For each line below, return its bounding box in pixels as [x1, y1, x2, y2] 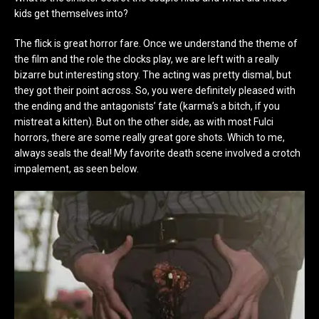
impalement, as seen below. [14, 162, 139, 174]
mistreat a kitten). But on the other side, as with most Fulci [14, 115, 273, 127]
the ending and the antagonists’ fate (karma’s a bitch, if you [14, 100, 280, 112]
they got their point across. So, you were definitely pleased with [14, 84, 296, 96]
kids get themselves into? [14, 7, 128, 19]
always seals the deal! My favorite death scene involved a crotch [14, 147, 300, 159]
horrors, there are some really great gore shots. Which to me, [14, 131, 285, 143]
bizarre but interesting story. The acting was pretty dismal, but [14, 68, 291, 80]
